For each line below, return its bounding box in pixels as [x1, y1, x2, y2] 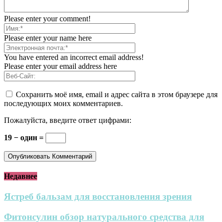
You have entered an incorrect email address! [4, 53, 144, 61]
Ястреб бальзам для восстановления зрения [4, 191, 192, 202]
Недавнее [4, 172, 37, 181]
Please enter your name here [4, 33, 92, 42]
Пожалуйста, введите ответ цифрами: [4, 115, 131, 124]
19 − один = [4, 133, 46, 142]
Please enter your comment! [4, 14, 91, 23]
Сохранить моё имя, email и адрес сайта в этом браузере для [16, 90, 218, 99]
